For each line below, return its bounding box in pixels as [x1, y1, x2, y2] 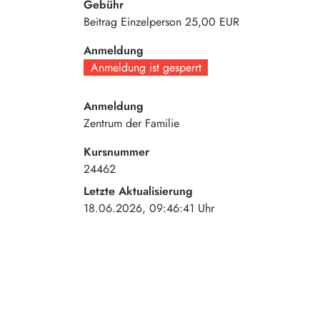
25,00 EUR [185, 13, 239, 30]
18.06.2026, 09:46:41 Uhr [84, 199, 214, 216]
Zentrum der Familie [84, 115, 179, 132]
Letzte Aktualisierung [84, 182, 193, 199]
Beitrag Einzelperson [84, 13, 181, 30]
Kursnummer [84, 144, 149, 161]
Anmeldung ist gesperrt [90, 59, 201, 76]
